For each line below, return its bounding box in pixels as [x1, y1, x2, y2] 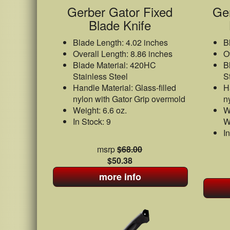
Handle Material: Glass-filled [73, 82, 176, 93]
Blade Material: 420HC [73, 59, 156, 71]
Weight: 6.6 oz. [73, 104, 127, 116]
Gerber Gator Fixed [67, 3, 172, 21]
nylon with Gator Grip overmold [73, 93, 185, 105]
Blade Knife [88, 16, 151, 34]
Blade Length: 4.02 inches [73, 36, 168, 48]
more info [99, 170, 142, 183]
